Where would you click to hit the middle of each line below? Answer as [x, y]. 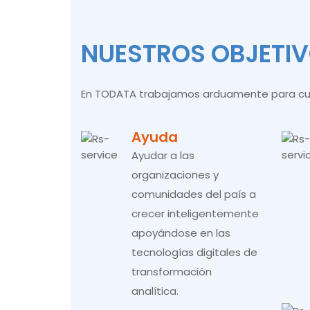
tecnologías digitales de [194, 252]
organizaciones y [175, 175]
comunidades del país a [194, 194]
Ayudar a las [163, 155]
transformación [172, 272]
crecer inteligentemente [195, 213]
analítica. [155, 291]
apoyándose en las [181, 233]
